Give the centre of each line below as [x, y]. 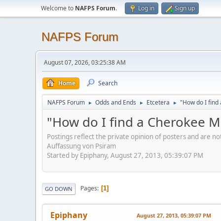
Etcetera [158, 102]
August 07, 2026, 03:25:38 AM [85, 62]
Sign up [185, 8]
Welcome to [58, 8]
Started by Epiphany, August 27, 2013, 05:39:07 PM [125, 155]
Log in [146, 8]
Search [108, 83]
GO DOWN [59, 188]
